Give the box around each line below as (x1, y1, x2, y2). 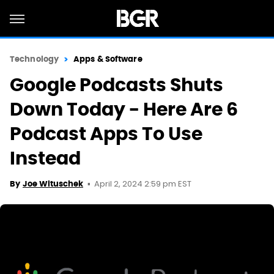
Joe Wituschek (23, 179, 83, 189)
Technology (10, 54, 59, 64)
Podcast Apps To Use (10, 122, 202, 146)
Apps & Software (73, 54, 143, 64)
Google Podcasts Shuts (10, 73, 223, 97)
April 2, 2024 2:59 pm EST (94, 178, 191, 191)
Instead (10, 146, 81, 170)
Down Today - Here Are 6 (10, 97, 238, 121)
